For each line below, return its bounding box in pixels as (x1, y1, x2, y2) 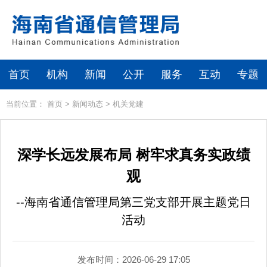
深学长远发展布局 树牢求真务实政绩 (17, 147, 250, 163)
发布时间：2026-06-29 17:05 (77, 254, 190, 265)
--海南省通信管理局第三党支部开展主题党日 (16, 195, 251, 209)
